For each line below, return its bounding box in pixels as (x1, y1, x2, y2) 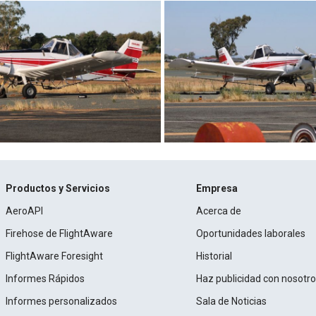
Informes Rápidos (5, 272, 85, 284)
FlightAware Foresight (5, 250, 103, 262)
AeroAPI (5, 205, 43, 217)
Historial (196, 250, 233, 262)
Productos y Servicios (5, 182, 110, 194)
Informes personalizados (5, 295, 117, 307)
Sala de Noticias (196, 295, 267, 307)
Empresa (196, 182, 238, 194)
